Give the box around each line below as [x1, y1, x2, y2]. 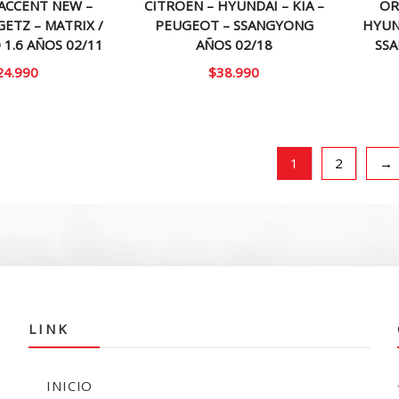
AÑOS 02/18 [195, 36, 273, 54]
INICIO [46, 376, 94, 395]
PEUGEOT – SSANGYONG [154, 16, 313, 35]
